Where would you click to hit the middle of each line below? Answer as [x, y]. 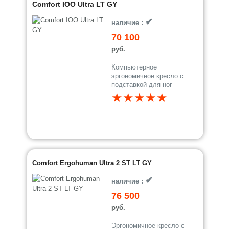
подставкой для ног [142, 85]
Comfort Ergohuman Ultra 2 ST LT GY [92, 163]
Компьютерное [134, 67]
